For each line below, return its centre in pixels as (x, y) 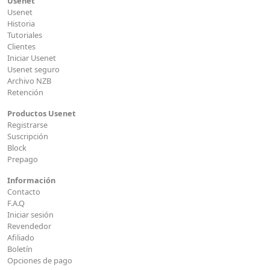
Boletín (20, 249)
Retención (25, 93)
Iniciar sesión (30, 215)
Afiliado (21, 238)
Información (31, 181)
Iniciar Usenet (32, 58)
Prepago (23, 159)
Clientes (21, 47)
